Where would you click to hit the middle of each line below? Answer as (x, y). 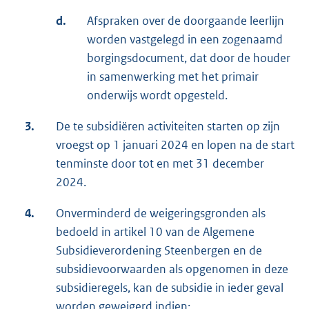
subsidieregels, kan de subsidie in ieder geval (170, 288)
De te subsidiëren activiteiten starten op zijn (168, 127)
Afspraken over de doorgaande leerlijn (186, 21)
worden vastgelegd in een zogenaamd (185, 40)
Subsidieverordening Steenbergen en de (159, 251)
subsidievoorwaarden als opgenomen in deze (172, 269)
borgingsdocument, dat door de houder (189, 58)
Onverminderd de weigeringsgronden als (161, 213)
